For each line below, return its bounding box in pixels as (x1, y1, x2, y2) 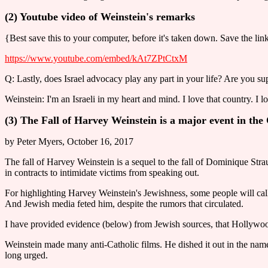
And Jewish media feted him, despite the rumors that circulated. (5, 199, 243, 209)
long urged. (5, 250, 48, 260)
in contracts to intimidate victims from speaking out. (5, 167, 199, 178)
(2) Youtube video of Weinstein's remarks (5, 11, 195, 23)
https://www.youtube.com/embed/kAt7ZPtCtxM (5, 53, 187, 63)
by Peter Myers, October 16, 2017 (5, 136, 133, 147)
